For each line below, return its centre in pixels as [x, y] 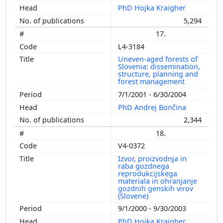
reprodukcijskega [148, 173]
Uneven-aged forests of [158, 59]
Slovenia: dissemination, [159, 67]
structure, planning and [158, 74]
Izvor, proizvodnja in [152, 158]
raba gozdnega [144, 166]
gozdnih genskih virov [156, 188]
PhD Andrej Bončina [153, 107]
